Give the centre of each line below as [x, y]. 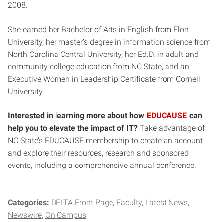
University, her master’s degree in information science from [109, 42]
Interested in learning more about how [77, 116]
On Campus [66, 215]
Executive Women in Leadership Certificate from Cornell [104, 79]
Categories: [29, 203]
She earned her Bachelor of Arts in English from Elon [98, 30]
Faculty [129, 203]
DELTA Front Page [82, 203]
